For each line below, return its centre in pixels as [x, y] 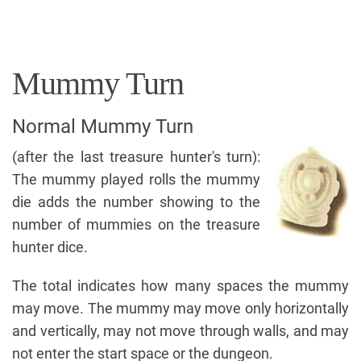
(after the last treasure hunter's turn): [136, 157]
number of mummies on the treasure [136, 225]
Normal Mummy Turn [103, 127]
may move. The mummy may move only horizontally [180, 309]
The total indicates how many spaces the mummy [180, 286]
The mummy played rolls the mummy [136, 180]
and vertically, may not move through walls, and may [180, 331]
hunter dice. [50, 247]
